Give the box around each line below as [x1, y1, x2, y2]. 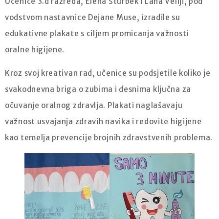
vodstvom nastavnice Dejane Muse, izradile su [5, 12, 180, 22]
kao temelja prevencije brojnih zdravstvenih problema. [5, 132, 213, 142]
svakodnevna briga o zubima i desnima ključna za [5, 84, 191, 94]
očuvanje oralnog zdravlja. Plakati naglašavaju [5, 100, 183, 110]
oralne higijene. [5, 44, 65, 54]
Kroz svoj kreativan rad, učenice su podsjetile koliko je [5, 68, 211, 78]
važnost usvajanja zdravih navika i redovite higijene [5, 116, 202, 126]
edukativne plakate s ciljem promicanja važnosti [5, 28, 189, 38]
